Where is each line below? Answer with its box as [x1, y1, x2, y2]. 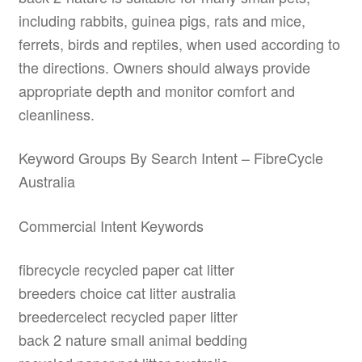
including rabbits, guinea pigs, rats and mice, [18, 9, 305, 31]
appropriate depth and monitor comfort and [18, 79, 295, 101]
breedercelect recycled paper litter [18, 305, 238, 327]
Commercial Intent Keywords [18, 214, 204, 236]
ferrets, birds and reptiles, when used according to [18, 32, 340, 54]
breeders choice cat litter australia [18, 282, 236, 304]
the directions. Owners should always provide [18, 56, 310, 78]
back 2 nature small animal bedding [18, 329, 247, 351]
